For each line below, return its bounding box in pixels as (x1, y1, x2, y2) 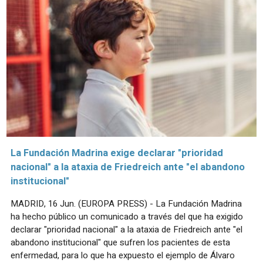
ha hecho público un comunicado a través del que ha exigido (11, 210, 243, 224)
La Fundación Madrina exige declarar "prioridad (11, 146, 223, 161)
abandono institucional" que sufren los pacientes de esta (11, 236, 230, 249)
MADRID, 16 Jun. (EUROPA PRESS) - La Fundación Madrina (11, 197, 242, 211)
